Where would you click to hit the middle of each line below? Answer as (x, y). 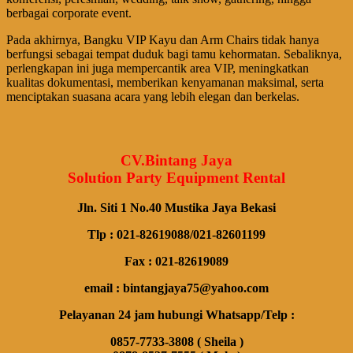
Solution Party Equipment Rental (176, 177)
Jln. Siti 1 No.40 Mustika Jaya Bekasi (176, 208)
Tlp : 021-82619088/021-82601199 (176, 235)
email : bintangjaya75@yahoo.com (176, 288)
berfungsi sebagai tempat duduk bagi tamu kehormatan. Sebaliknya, (174, 54)
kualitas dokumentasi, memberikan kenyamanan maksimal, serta (165, 83)
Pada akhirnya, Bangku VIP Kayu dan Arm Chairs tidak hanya (163, 40)
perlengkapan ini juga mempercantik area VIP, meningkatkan (158, 69)
